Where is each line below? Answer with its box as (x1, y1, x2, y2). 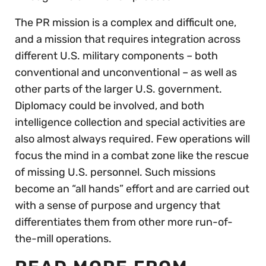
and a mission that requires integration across (15, 32, 240, 46)
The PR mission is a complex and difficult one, (15, 15, 236, 29)
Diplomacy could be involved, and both (15, 99, 204, 112)
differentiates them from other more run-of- (15, 215, 233, 229)
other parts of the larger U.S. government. (15, 82, 222, 96)
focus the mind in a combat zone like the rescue (15, 148, 249, 162)
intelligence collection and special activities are (15, 115, 245, 129)
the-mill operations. (15, 232, 112, 245)
